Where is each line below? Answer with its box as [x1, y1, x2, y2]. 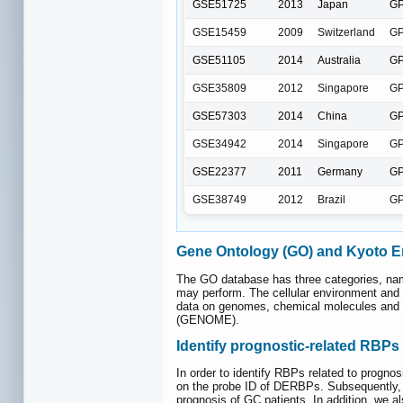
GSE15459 [193, 25, 246, 39]
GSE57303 [193, 109, 246, 122]
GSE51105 [193, 53, 246, 67]
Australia [318, 53, 361, 67]
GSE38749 [193, 193, 246, 206]
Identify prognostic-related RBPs [176, 337, 399, 354]
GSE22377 [193, 165, 246, 178]
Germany [318, 165, 363, 178]
